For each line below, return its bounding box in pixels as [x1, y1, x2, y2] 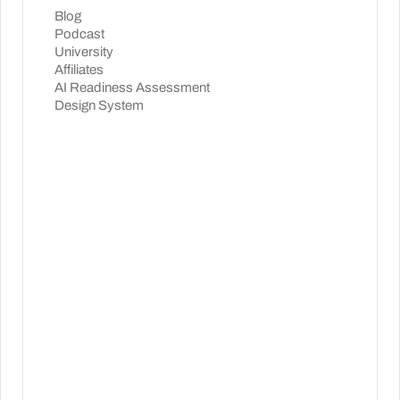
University [54, 44, 113, 59]
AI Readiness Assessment [54, 79, 210, 95]
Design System [54, 97, 144, 112]
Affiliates [54, 62, 104, 77]
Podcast [54, 26, 104, 41]
